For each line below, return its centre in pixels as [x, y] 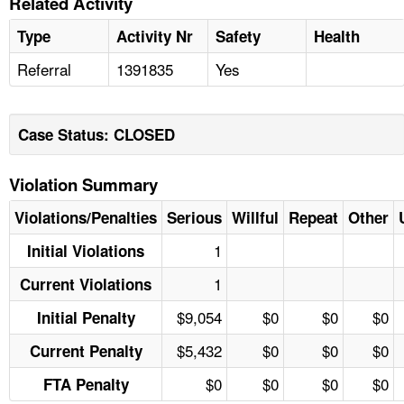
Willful [255, 217]
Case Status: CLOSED [96, 134]
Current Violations [86, 284]
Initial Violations [86, 250]
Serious [194, 217]
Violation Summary [83, 184]
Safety [238, 36]
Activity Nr [155, 36]
